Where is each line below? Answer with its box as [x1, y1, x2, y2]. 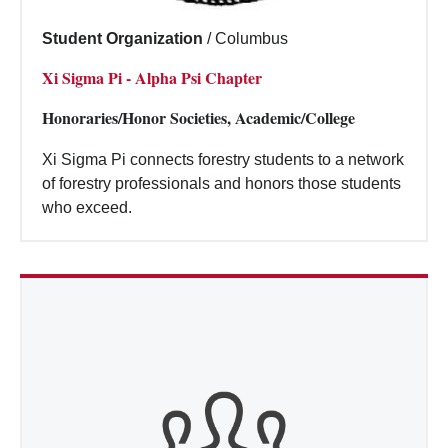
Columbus [215, 29, 288, 47]
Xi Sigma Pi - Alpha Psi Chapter [42, 65, 262, 89]
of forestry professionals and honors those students [42, 174, 401, 192]
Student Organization [42, 29, 203, 47]
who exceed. [42, 198, 132, 216]
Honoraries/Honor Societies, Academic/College [42, 105, 355, 129]
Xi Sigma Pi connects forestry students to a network [42, 150, 404, 168]
